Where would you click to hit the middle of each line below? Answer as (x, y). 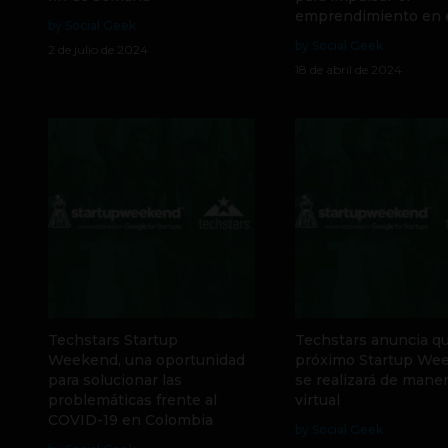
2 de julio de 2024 (98, 49)
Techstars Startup (113, 340)
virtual (317, 400)
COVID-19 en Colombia (130, 420)
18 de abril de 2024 (348, 69)
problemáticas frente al (132, 400)
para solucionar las (115, 380)
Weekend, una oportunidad (146, 360)
